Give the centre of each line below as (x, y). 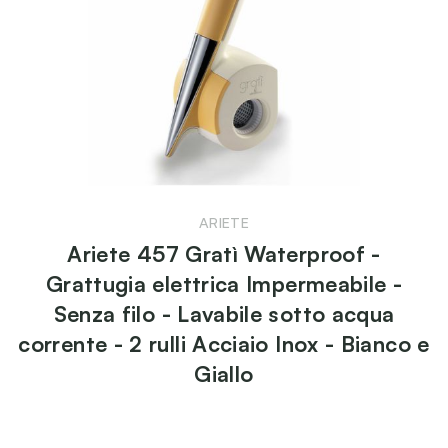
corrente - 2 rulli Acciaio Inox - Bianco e (224, 343)
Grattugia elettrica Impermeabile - (224, 283)
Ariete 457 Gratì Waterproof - (224, 253)
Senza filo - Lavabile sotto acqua (224, 313)
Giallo (224, 373)
